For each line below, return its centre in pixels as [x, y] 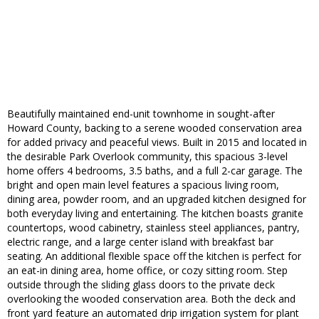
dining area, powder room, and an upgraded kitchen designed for [157, 199]
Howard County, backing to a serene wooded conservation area [155, 128]
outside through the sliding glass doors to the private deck [141, 285]
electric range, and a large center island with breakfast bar [140, 242]
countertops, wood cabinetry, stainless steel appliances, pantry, [153, 228]
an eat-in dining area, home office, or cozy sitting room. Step [147, 271]
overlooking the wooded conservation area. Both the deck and [151, 299]
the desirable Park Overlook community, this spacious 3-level [147, 157]
